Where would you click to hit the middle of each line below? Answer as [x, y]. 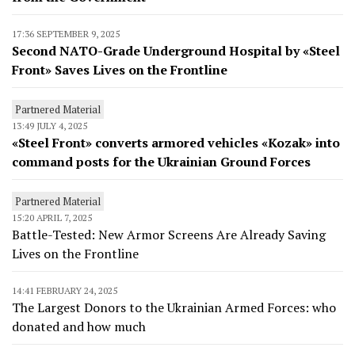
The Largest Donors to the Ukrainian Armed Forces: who [174, 307]
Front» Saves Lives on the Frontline [120, 70]
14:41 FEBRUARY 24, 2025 [65, 290]
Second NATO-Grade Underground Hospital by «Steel [176, 51]
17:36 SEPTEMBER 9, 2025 [66, 34]
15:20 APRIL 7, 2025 [52, 218]
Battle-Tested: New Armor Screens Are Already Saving [169, 235]
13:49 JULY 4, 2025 [50, 126]
